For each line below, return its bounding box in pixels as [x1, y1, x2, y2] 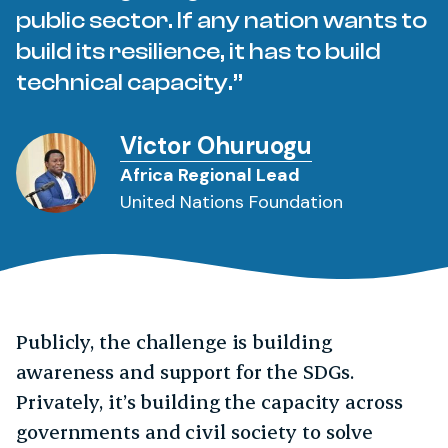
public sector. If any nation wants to [16, 6, 427, 34]
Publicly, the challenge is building [16, 328, 332, 354]
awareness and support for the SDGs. [16, 358, 354, 384]
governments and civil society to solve [16, 418, 374, 444]
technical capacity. [16, 68, 233, 96]
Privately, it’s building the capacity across [16, 388, 403, 414]
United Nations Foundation [120, 189, 343, 214]
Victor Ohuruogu [120, 129, 312, 161]
